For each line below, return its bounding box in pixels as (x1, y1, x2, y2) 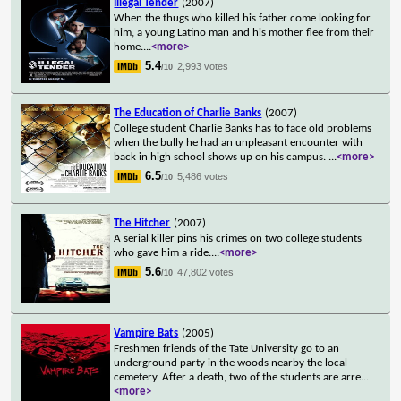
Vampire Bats (114, 327, 179, 339)
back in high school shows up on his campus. (114, 150, 329, 163)
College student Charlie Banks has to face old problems (114, 122, 372, 134)
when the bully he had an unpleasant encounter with (114, 136, 363, 149)
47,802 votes (177, 266, 235, 277)
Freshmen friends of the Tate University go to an (114, 342, 340, 354)
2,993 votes (177, 60, 229, 72)
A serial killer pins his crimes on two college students (114, 232, 363, 244)
